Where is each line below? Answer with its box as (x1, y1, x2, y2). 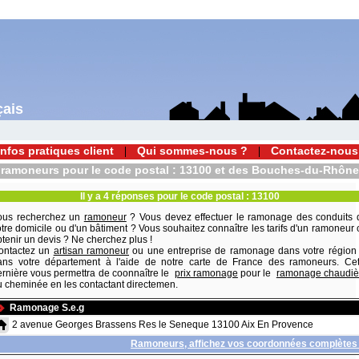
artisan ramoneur (53, 245, 130, 256)
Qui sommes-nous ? (137, 145, 248, 157)
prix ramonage (174, 268, 238, 279)
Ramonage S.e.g (10, 302, 84, 313)
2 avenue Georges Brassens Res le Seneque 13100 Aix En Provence (12, 319, 313, 330)
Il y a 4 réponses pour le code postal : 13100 (79, 191, 280, 202)
